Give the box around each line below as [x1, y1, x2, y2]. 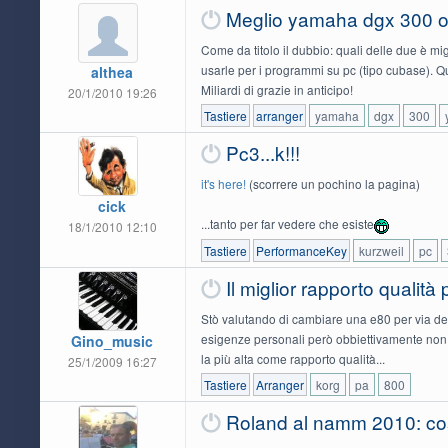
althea [91, 62, 134, 83]
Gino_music [71, 330, 154, 351]
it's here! [200, 175, 246, 193]
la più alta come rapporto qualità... [200, 349, 385, 367]
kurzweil [358, 241, 404, 259]
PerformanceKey [255, 241, 347, 259]
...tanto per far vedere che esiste [200, 215, 374, 233]
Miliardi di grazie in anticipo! [200, 81, 353, 99]
